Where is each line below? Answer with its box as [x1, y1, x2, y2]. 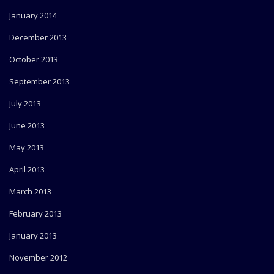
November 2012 [9, 252, 67, 264]
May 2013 [9, 142, 44, 154]
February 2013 [9, 208, 62, 220]
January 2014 [9, 10, 57, 21]
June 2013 [9, 120, 45, 131]
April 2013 [9, 164, 45, 176]
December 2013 [9, 32, 67, 43]
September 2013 [9, 76, 70, 87]
